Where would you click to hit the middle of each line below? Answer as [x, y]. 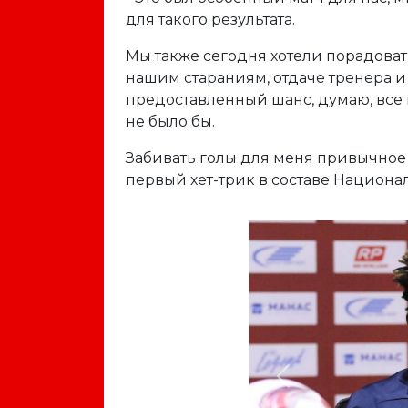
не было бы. [170, 122]
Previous [314, 385]
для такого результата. [212, 20]
